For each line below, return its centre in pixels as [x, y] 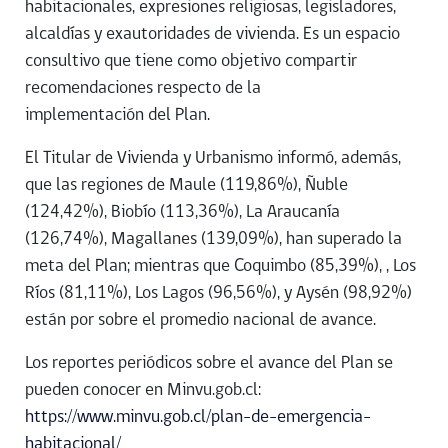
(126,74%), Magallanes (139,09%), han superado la [213, 240]
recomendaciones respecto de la [143, 89]
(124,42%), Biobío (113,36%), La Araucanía [182, 213]
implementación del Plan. [117, 116]
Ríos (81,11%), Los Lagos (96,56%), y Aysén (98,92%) [218, 294]
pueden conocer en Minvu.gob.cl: [143, 391]
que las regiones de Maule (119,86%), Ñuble [186, 186]
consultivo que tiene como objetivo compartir [191, 62]
